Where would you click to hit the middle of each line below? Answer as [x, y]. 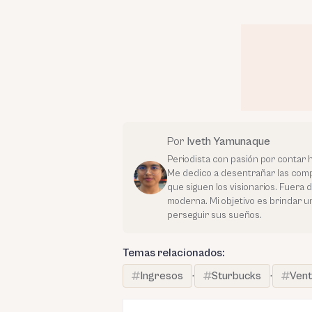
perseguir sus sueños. [214, 215]
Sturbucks [236, 276]
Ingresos [162, 276]
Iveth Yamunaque [228, 141]
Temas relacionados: [173, 253]
